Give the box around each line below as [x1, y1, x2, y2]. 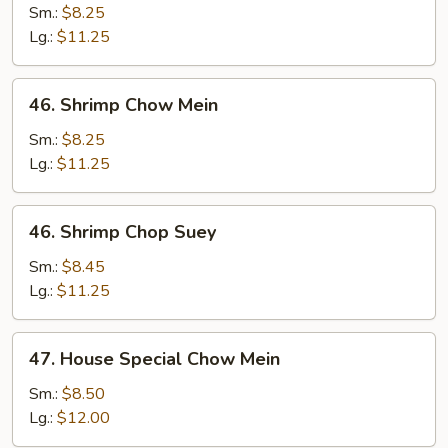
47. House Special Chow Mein [29, 347, 280, 371]
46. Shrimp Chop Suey [29, 220, 216, 244]
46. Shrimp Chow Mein [29, 93, 218, 117]
